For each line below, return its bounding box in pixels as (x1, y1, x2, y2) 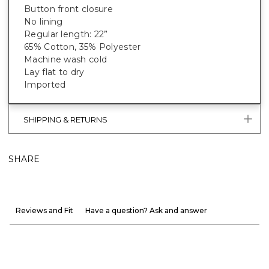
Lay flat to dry (24, 66, 85, 77)
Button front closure (24, 3, 113, 14)
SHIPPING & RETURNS (23, 115, 107, 125)
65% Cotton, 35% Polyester (24, 41, 141, 52)
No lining (24, 16, 63, 27)
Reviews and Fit (16, 205, 73, 215)
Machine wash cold (24, 53, 107, 65)
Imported (24, 79, 66, 90)
